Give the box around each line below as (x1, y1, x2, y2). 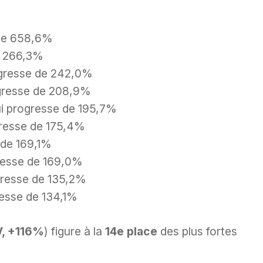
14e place (105, 224, 157, 238)
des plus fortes (157, 224, 237, 238)
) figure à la (44, 224, 105, 238)
